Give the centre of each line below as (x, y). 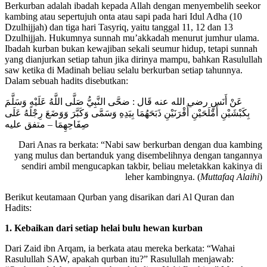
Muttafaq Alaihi (230, 176)
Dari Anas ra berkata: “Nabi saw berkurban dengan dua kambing (140, 144)
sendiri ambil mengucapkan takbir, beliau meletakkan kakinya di (142, 166)
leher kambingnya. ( (163, 176)
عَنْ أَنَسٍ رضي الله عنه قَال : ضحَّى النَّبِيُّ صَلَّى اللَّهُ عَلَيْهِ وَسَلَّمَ (124, 101)
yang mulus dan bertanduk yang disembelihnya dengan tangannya (138, 155)
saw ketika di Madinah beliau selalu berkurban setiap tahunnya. (124, 70)
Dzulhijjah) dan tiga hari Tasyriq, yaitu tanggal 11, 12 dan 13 (119, 27)
